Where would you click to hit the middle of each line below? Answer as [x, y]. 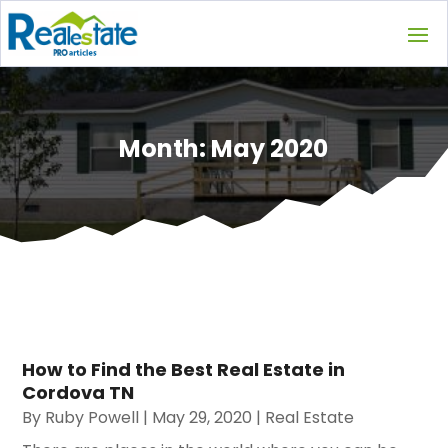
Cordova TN [78, 393]
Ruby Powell [92, 418]
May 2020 [270, 148]
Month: [165, 148]
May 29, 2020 [202, 418]
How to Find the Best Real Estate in [184, 370]
